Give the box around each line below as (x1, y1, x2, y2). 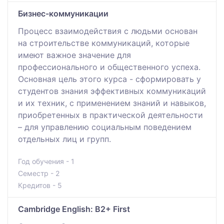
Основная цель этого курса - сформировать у (18, 73, 201, 84)
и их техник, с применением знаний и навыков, (18, 97, 206, 108)
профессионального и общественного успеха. (18, 61, 200, 72)
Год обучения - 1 (18, 156, 74, 165)
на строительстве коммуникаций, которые (18, 37, 189, 48)
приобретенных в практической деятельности (18, 109, 203, 120)
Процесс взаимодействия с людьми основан (18, 25, 197, 36)
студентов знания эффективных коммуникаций (18, 85, 206, 96)
